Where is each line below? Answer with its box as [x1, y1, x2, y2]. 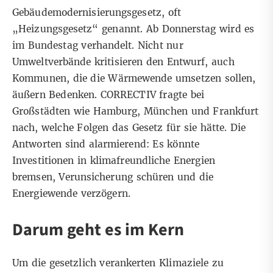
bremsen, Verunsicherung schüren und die [12, 171, 214, 183]
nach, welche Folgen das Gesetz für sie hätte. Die [12, 122, 246, 134]
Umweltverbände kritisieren [12, 56, 143, 68]
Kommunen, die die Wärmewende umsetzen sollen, [12, 73, 256, 85]
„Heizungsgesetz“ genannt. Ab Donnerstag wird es [12, 23, 255, 35]
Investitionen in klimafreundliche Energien [12, 155, 215, 167]
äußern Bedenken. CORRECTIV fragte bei [12, 89, 204, 101]
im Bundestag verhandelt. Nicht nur [12, 40, 183, 52]
